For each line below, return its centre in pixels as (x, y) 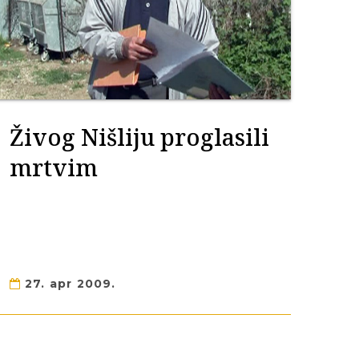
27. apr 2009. (68, 284)
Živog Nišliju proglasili (139, 137)
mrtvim (53, 167)
